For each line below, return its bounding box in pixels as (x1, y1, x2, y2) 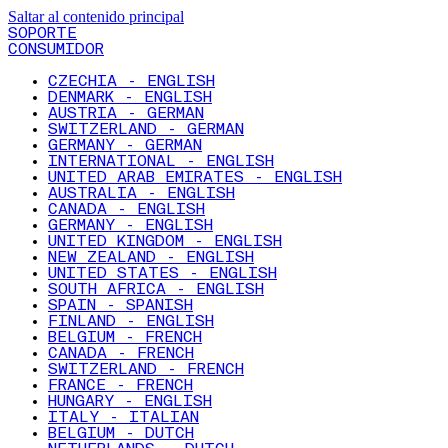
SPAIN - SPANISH (48, 298, 193, 314)
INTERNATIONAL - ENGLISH (48, 154, 274, 170)
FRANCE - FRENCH (48, 378, 193, 394)
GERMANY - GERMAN (48, 138, 202, 154)
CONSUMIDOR (8, 42, 104, 58)
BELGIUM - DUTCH (48, 426, 194, 442)
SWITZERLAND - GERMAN (48, 122, 244, 138)
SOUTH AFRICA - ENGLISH (48, 282, 264, 298)
